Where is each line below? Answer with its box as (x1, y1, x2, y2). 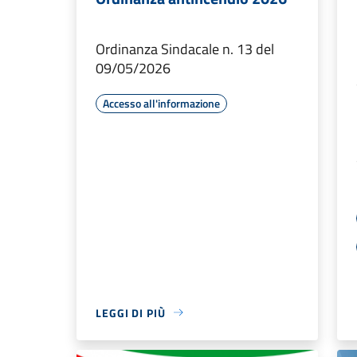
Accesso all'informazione (103, 94, 220, 112)
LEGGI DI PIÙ (96, 304, 166, 321)
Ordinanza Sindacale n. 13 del (96, 37, 274, 60)
